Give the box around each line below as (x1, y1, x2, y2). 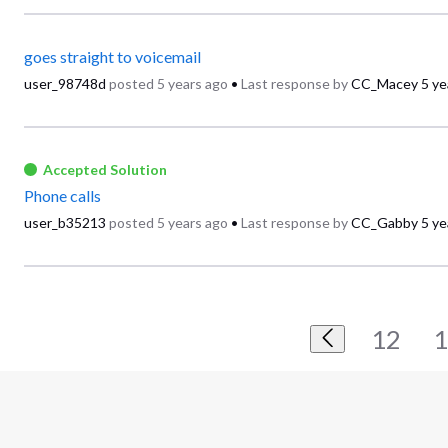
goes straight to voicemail (24, 47, 201, 67)
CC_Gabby (351, 214, 418, 232)
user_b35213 (24, 214, 106, 232)
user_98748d (24, 75, 106, 93)
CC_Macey (351, 75, 418, 93)
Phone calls (24, 186, 101, 206)
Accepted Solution (43, 160, 168, 178)
